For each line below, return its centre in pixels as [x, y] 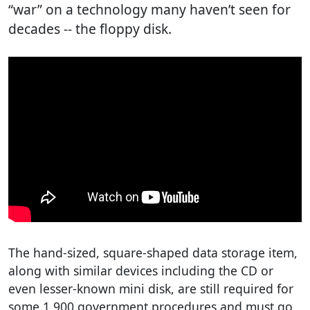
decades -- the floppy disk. [90, 29]
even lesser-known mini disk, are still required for [151, 288]
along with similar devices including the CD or [141, 270]
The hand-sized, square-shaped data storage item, [153, 252]
